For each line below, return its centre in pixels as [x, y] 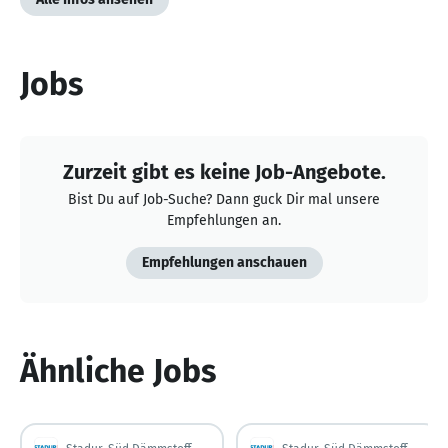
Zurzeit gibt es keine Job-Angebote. [224, 171]
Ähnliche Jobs [118, 370]
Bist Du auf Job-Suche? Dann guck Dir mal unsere [224, 199]
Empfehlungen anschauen [224, 262]
